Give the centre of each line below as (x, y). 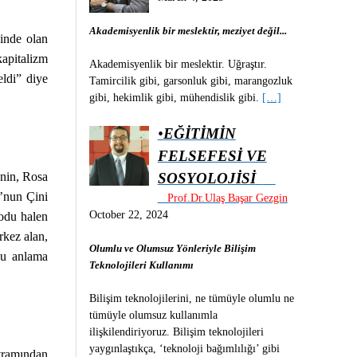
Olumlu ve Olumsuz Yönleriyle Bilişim (173, 248)
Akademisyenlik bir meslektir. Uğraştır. (178, 64)
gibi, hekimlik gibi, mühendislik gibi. (176, 97)
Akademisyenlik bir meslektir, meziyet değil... (188, 30)
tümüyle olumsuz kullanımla (154, 315)
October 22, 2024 (129, 214)
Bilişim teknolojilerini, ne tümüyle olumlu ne (192, 298)
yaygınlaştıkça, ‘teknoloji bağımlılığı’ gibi (185, 348)
